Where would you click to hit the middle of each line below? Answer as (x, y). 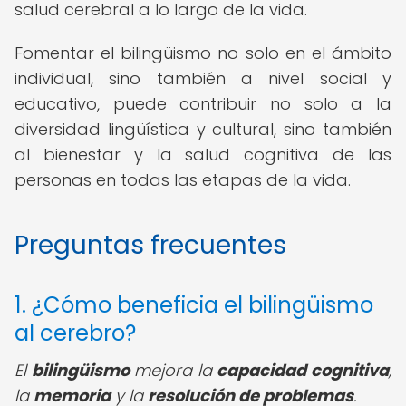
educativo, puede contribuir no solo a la (203, 104)
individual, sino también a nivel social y (203, 78)
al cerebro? (75, 333)
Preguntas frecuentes (150, 245)
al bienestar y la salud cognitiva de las (203, 155)
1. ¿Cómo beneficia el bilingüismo (194, 305)
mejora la (173, 370)
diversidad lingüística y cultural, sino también (203, 129)
